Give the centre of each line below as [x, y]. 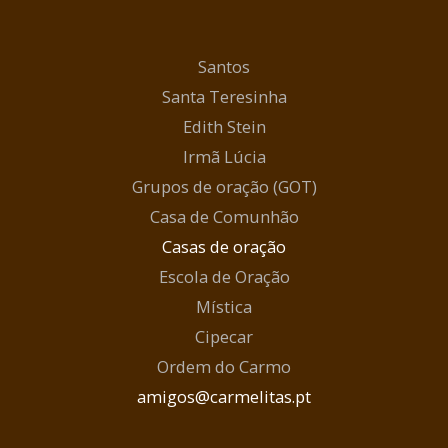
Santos [224, 66]
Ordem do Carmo [224, 366]
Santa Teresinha [224, 96]
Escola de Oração [224, 276]
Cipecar [224, 336]
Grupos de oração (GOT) [224, 186]
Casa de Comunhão [224, 216]
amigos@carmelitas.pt [224, 396]
